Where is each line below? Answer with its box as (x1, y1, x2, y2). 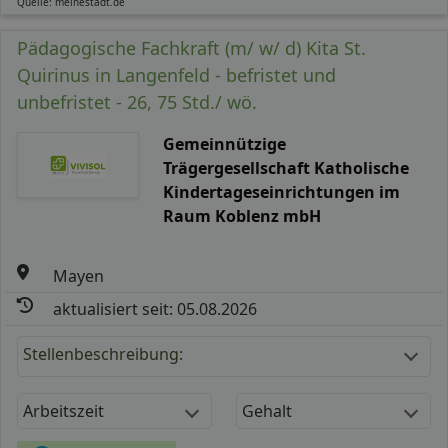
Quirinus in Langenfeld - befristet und (17, 62, 336, 87)
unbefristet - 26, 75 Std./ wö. (17, 89, 257, 114)
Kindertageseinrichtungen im (162, 180, 400, 203)
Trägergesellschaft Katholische (162, 156, 409, 179)
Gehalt (242, 399, 292, 422)
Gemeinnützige (162, 132, 286, 155)
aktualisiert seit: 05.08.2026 (53, 297, 258, 320)
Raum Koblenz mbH (162, 204, 321, 227)
